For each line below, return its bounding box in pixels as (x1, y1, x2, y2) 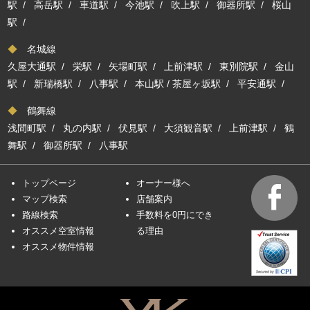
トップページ (22, 177, 77, 188)
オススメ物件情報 (22, 241, 95, 252)
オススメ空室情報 (22, 225, 95, 236)
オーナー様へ (136, 177, 190, 188)
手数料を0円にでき (136, 209, 213, 220)
